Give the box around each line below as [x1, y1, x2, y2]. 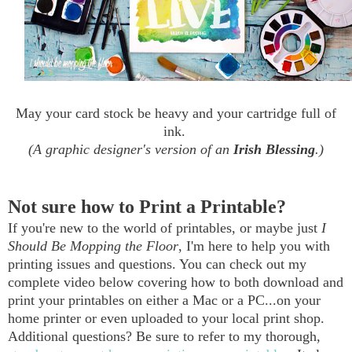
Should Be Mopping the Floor [8, 237, 178, 254]
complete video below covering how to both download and [8, 273, 343, 290]
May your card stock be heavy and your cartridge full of [16, 104, 336, 121]
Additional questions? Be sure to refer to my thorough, [8, 328, 321, 344]
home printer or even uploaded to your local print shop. [8, 310, 324, 326]
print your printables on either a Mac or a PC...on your [8, 291, 321, 308]
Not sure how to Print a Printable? [8, 196, 286, 217]
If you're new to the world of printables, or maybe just [8, 219, 321, 236]
